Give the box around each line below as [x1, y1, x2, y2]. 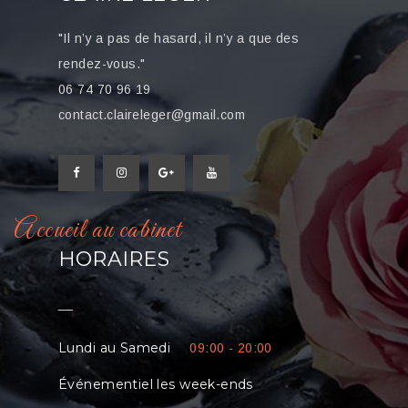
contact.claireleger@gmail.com [58, 107, 246, 122]
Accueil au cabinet [14, 212, 182, 248]
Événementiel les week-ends [58, 375, 253, 393]
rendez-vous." [58, 56, 146, 71]
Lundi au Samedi [58, 339, 171, 356]
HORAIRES [58, 246, 169, 271]
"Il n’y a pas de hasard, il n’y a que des [58, 30, 300, 46]
